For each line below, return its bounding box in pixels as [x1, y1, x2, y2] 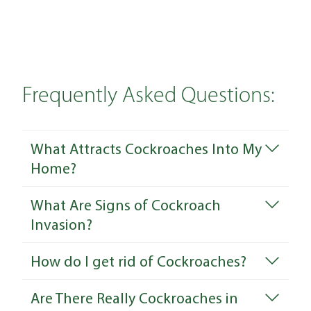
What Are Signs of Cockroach [31, 195, 221, 215]
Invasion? [31, 215, 92, 235]
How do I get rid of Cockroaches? [31, 251, 246, 271]
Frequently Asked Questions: [22, 85, 275, 108]
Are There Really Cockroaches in [31, 288, 238, 308]
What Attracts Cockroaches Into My [31, 139, 262, 159]
